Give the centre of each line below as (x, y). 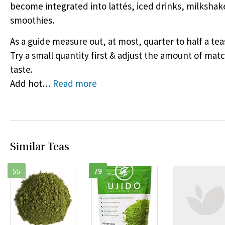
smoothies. (32, 20)
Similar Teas (40, 147)
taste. (21, 69)
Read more (75, 83)
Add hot (26, 83)
